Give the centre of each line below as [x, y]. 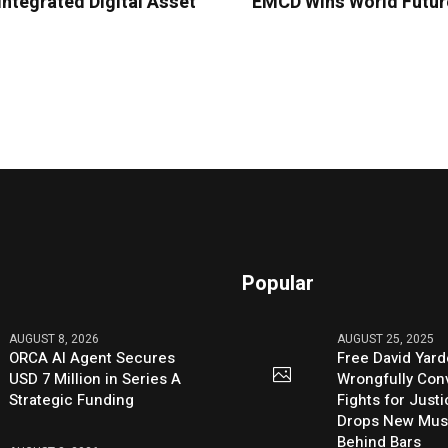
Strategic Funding [72, 400]
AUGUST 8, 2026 [54, 339]
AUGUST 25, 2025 [386, 339]
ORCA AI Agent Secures [92, 358]
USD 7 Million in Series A [95, 379]
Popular [278, 284]
